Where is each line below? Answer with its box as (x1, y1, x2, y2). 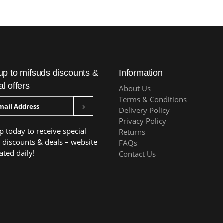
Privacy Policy (119, 116, 166, 126)
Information (119, 67, 163, 78)
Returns (119, 127, 145, 137)
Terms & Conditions (119, 94, 187, 104)
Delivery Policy (119, 105, 170, 115)
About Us (119, 83, 151, 93)
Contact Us (119, 149, 156, 159)
